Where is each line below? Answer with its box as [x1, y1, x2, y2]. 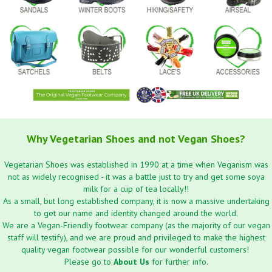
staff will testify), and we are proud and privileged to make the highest [7, 231, 265, 243]
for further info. [149, 256, 208, 267]
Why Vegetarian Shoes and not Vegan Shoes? [27, 131, 245, 146]
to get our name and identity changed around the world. [34, 207, 238, 219]
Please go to [64, 256, 114, 267]
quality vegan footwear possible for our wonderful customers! [21, 243, 251, 255]
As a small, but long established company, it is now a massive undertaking [2, 195, 270, 206]
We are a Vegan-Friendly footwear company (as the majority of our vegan [2, 219, 270, 231]
